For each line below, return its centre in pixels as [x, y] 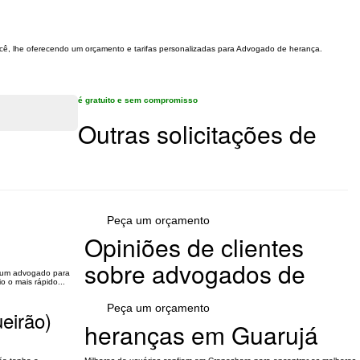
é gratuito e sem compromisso [138, 100]
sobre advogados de [194, 274]
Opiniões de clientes [194, 247]
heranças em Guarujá [201, 335]
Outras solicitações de [197, 134]
